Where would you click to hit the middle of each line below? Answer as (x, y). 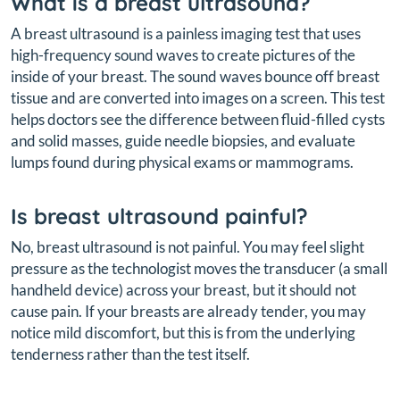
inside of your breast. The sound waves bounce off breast (195, 77)
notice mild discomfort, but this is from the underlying (183, 333)
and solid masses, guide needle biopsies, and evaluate (183, 141)
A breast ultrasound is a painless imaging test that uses (186, 34)
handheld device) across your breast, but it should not (183, 290)
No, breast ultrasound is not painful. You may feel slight (187, 247)
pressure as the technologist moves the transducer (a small (199, 269)
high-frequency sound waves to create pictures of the (183, 55)
